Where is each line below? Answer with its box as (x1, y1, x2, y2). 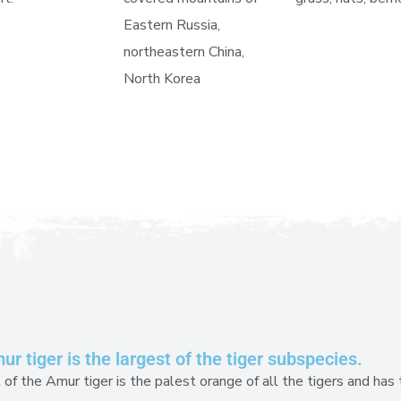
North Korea (124, 69, 201, 90)
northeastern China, (124, 42, 245, 63)
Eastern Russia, (124, 15, 221, 36)
